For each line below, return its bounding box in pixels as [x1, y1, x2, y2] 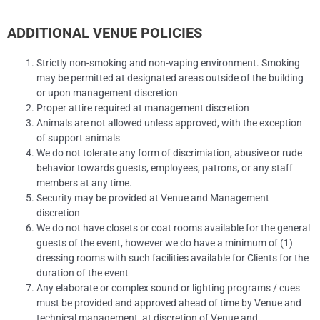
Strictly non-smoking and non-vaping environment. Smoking [36, 57, 301, 69]
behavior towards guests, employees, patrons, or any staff [36, 162, 294, 174]
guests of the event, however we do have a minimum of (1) [36, 237, 294, 249]
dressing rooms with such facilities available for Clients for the [36, 252, 309, 264]
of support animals [36, 132, 121, 144]
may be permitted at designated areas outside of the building [36, 72, 304, 84]
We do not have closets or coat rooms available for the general [36, 222, 311, 234]
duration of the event [36, 267, 129, 279]
